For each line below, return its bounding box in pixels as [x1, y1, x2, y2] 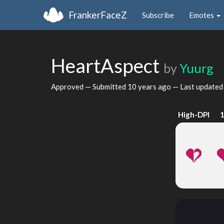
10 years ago [127, 81, 171, 91]
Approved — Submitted [51, 81, 127, 91]
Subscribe [142, 10, 174, 19]
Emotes [189, 10, 215, 19]
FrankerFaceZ [68, 8, 127, 20]
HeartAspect [51, 54, 163, 77]
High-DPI [177, 110, 209, 119]
